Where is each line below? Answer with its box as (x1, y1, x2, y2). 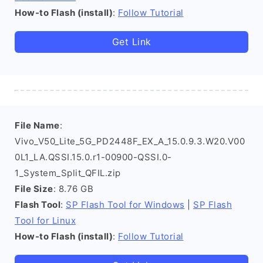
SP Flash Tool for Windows (66, 199, 185, 210)
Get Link (112, 36, 151, 48)
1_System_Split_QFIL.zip (15, 167, 121, 178)
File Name (15, 120, 60, 131)
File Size (15, 183, 53, 194)
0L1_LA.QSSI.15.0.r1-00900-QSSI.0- (15, 151, 172, 163)
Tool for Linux (15, 215, 76, 226)
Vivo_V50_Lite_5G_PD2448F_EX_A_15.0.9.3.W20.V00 (15, 136, 245, 147)
